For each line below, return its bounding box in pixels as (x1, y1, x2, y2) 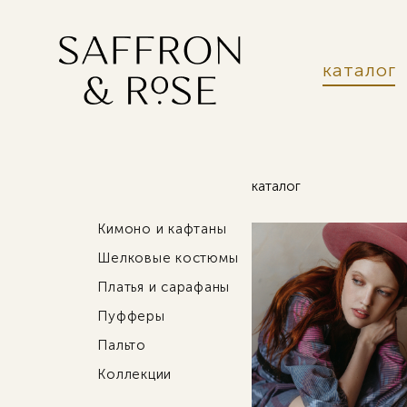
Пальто (97, 337, 146, 353)
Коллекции (97, 366, 173, 382)
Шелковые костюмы (97, 250, 239, 266)
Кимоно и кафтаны (97, 221, 227, 237)
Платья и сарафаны (97, 279, 231, 295)
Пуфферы (97, 308, 165, 324)
